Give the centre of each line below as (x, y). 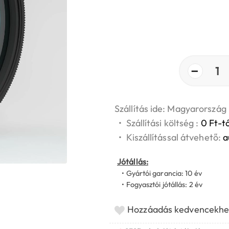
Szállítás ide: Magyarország (170, 109)
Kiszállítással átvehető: (175, 138)
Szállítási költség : (163, 123)
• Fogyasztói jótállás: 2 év (160, 185)
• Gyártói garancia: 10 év (159, 174)
